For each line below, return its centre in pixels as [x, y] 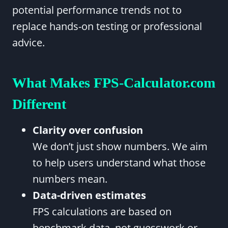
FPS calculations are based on [102, 211]
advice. [28, 42]
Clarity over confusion [88, 130]
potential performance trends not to [97, 10]
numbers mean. [70, 179]
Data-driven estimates [89, 195]
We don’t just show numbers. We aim [120, 146]
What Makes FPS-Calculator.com [114, 83]
